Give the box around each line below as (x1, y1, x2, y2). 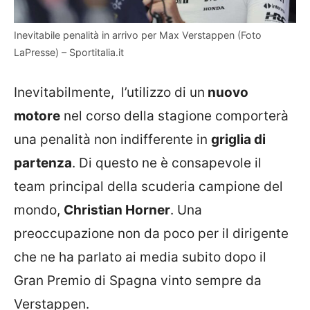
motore (14, 107, 60, 124)
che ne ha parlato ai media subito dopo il (14, 248, 266, 265)
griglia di (211, 131, 266, 147)
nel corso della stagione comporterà (60, 107, 289, 124)
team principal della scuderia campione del (14, 178, 283, 194)
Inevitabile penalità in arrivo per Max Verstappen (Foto (14, 29, 262, 42)
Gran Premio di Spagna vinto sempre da (14, 272, 262, 289)
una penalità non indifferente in (14, 131, 211, 147)
